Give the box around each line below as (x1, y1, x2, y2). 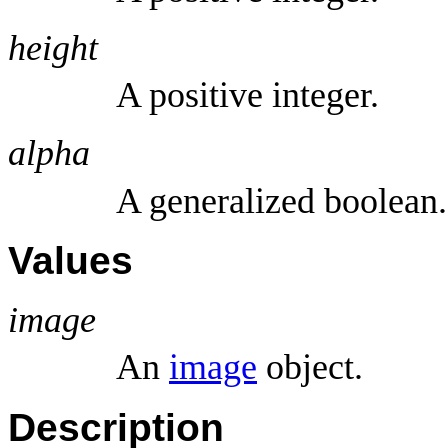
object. (257, 347, 363, 388)
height (8, 27, 98, 68)
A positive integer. (116, 75, 379, 116)
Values (8, 238, 133, 282)
